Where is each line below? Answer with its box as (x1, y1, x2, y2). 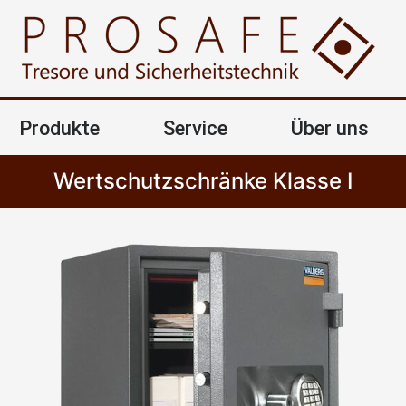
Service (162, 117, 227, 140)
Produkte (18, 117, 100, 140)
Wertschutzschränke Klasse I (53, 168, 353, 194)
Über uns (290, 117, 369, 140)
